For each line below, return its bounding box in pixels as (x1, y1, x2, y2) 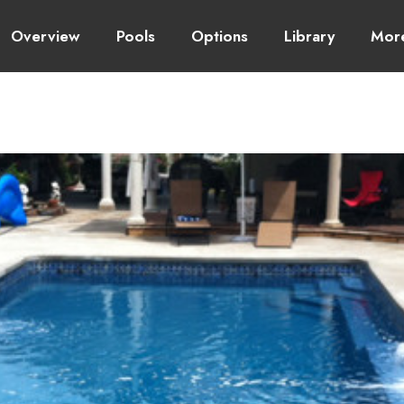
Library (283, 25, 335, 47)
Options (190, 25, 248, 47)
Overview (10, 25, 80, 47)
